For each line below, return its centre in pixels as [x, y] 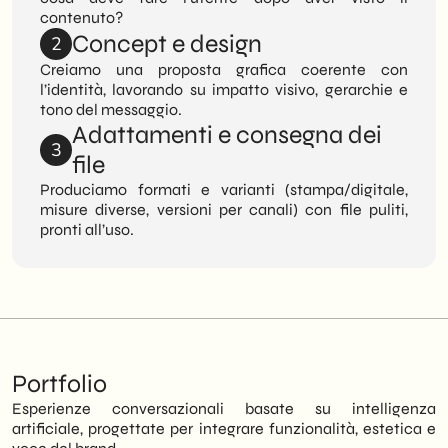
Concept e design [167, 44]
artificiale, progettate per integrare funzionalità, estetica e [224, 428]
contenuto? [81, 17]
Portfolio [59, 384]
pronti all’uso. [87, 229]
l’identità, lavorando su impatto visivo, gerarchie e [224, 89]
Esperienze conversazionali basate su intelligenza [224, 408]
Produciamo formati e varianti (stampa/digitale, [224, 189]
